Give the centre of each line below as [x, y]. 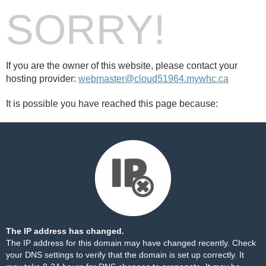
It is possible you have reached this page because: [112, 104]
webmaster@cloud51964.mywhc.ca [153, 79]
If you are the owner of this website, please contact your [122, 66]
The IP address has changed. [65, 231]
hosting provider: [42, 79]
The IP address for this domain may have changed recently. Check [131, 243]
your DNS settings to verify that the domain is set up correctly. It [125, 255]
